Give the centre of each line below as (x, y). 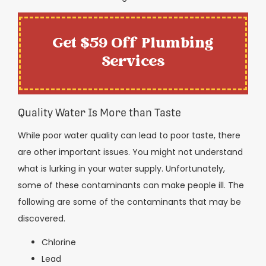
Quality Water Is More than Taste (99, 112)
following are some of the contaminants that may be (129, 202)
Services (133, 62)
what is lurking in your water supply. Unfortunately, (121, 168)
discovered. (42, 218)
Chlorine (59, 243)
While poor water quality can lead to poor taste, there (129, 135)
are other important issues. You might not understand (130, 152)
